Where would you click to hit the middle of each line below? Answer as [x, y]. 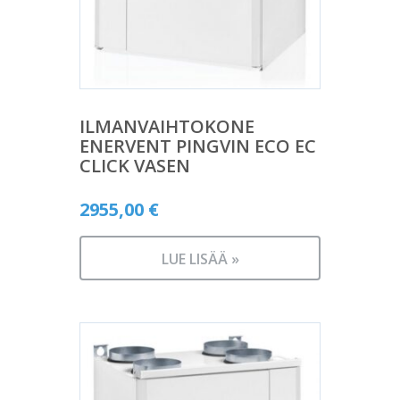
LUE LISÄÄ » [200, 259]
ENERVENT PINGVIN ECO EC [198, 146]
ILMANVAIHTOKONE [167, 127]
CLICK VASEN [135, 166]
